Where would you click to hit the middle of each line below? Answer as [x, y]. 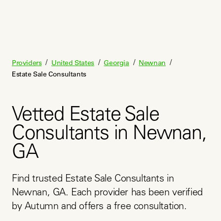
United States [73, 63]
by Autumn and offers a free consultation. [99, 207]
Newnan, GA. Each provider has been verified [107, 193]
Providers [27, 63]
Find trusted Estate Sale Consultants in [93, 180]
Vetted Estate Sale [86, 116]
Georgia [116, 63]
